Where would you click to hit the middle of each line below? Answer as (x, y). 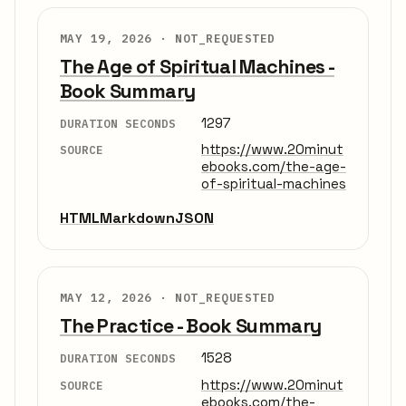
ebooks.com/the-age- (274, 167)
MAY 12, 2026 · (118, 298)
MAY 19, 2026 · (118, 38)
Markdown (137, 218)
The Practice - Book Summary (191, 326)
